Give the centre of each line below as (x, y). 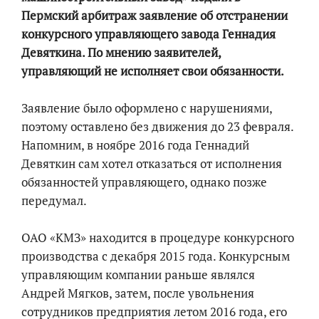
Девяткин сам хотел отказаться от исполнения (152, 164)
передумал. (54, 201)
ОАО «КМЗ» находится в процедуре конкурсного (158, 238)
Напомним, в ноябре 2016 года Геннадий (135, 145)
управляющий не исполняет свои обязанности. (153, 71)
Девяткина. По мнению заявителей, (121, 53)
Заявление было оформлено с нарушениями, (147, 108)
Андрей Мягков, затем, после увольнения (138, 293)
